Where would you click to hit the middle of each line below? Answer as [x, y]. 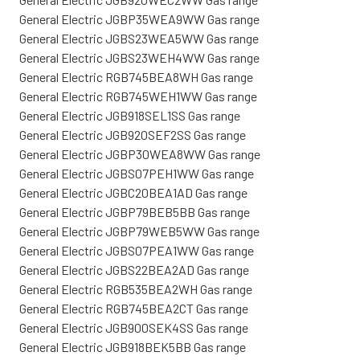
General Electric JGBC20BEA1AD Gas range [133, 192]
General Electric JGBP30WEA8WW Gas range [140, 153]
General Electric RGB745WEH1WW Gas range [138, 96]
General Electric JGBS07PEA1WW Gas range [137, 250]
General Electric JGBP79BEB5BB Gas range [135, 211]
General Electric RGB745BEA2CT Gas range [134, 308]
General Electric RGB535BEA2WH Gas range [136, 288]
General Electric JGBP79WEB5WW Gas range [139, 231]
